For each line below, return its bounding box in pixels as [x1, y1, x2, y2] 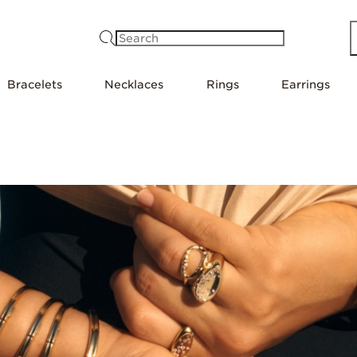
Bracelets [6, 78, 62, 91]
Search [190, 31, 231, 44]
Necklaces [104, 78, 164, 91]
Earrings [280, 78, 330, 91]
